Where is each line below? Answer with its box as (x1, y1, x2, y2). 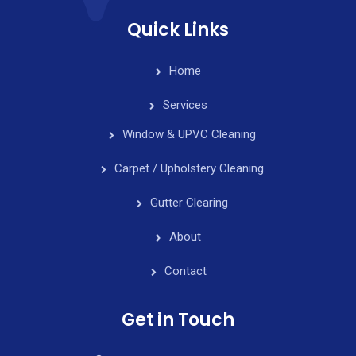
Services (163, 97, 207, 112)
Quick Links (127, 17, 229, 42)
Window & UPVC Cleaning (122, 126, 256, 141)
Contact (164, 263, 207, 278)
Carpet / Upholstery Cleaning (114, 161, 264, 176)
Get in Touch (122, 307, 234, 332)
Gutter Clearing (149, 195, 228, 210)
